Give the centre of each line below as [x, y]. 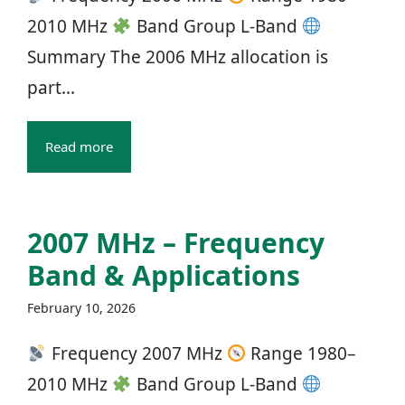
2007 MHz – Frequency [176, 243]
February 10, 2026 [81, 308]
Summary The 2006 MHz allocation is [178, 57]
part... [51, 88]
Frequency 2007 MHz [137, 353]
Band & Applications [164, 275]
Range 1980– [301, 353]
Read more [79, 146]
